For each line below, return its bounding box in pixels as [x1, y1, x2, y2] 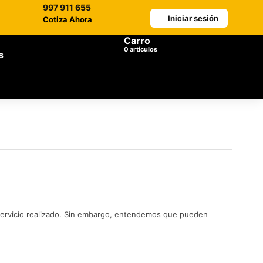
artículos [130, 45, 157, 53]
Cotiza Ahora [43, 15, 92, 24]
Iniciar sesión [168, 13, 218, 23]
